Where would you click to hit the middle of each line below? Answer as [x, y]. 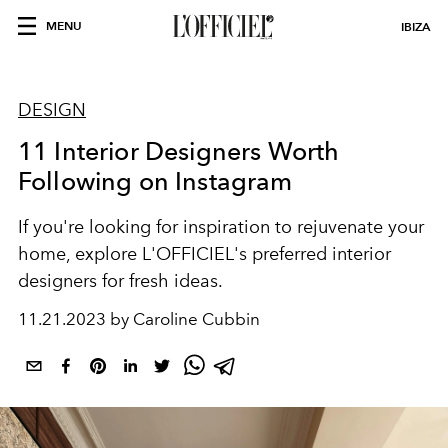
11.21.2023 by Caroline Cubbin [139, 319]
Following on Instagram [155, 181]
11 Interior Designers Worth [179, 151]
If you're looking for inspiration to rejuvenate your [221, 227]
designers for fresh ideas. [120, 281]
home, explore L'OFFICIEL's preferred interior [204, 254]
